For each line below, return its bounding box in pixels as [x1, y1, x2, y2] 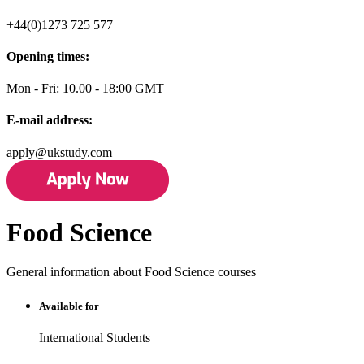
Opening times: [6, 49, 89, 63]
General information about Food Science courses [6, 265, 256, 279]
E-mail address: [6, 113, 93, 128]
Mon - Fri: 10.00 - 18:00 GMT [6, 81, 164, 96]
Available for [39, 299, 99, 312]
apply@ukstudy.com [6, 145, 112, 159]
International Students [39, 330, 150, 344]
